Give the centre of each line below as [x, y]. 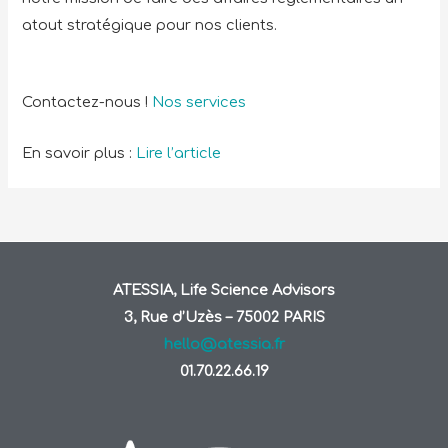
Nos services [199, 102]
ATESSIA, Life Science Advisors [224, 289]
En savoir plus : [79, 152]
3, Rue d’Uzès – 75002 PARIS [224, 316]
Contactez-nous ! [87, 102]
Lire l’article [179, 152]
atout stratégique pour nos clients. [152, 24]
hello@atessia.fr [224, 343]
